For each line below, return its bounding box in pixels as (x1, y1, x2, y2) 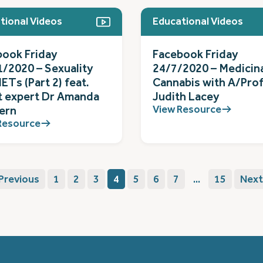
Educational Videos (153, 15, 243, 28)
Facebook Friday (153, 47, 238, 61)
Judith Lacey (153, 89, 220, 103)
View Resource (153, 103, 221, 115)
